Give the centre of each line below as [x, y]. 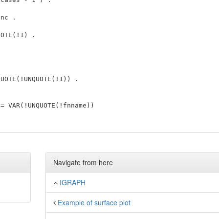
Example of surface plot [94, 202]
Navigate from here [83, 162]
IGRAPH [72, 182]
